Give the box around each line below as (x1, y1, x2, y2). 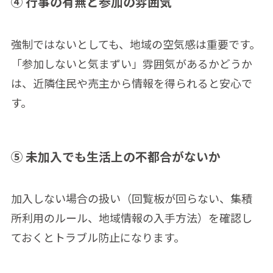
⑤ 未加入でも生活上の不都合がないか (10, 147, 221, 165)
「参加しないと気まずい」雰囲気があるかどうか (10, 55, 252, 71)
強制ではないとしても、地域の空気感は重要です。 (10, 35, 260, 52)
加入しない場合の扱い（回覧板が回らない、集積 (10, 190, 252, 207)
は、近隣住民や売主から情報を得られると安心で (10, 74, 252, 91)
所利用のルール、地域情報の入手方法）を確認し (10, 210, 252, 226)
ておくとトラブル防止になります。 (10, 229, 185, 246)
